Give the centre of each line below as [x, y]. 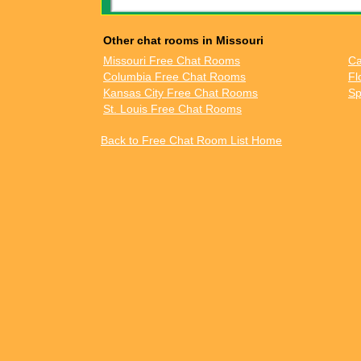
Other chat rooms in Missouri [183, 40]
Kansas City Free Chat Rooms [180, 93]
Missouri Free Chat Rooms [172, 60]
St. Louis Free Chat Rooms [172, 109]
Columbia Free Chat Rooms [174, 77]
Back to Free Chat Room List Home [191, 140]
